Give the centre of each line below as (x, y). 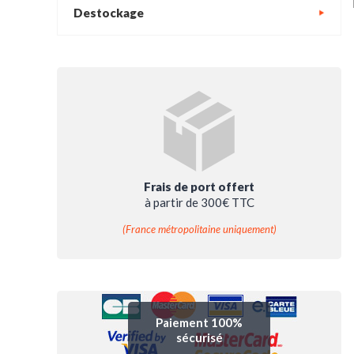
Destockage (109, 13)
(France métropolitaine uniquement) (199, 229)
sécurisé (199, 337)
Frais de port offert (199, 186)
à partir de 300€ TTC (199, 202)
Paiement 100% (199, 322)
